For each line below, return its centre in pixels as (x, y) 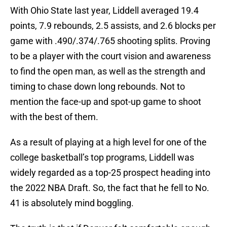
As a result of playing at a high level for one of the (108, 142)
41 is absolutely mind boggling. (72, 203)
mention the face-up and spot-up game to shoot (106, 102)
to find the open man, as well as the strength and (108, 71)
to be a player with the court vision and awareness (110, 56)
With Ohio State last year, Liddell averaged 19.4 (104, 11)
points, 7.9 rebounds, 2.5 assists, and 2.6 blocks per (113, 26)
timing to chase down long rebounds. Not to (98, 87)
